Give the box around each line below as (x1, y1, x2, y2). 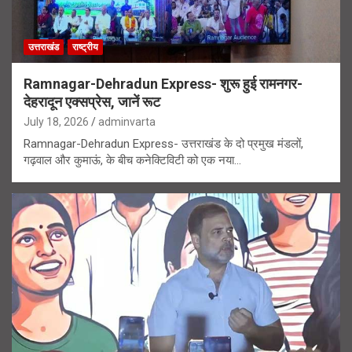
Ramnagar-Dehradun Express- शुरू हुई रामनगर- (24, 75, 302, 92)
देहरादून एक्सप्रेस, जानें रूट (24, 93, 160, 110)
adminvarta (98, 115, 156, 128)
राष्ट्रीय (72, 41, 98, 53)
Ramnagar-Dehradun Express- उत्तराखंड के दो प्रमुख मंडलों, (24, 136, 303, 151)
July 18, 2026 (24, 115, 89, 128)
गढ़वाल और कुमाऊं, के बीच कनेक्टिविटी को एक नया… (24, 152, 241, 167)
